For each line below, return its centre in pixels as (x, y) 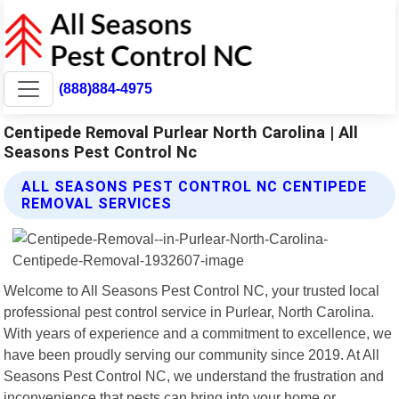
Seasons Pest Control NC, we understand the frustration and (194, 375)
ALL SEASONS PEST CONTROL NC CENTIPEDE (195, 186)
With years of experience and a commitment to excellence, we (198, 333)
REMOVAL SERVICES (97, 203)
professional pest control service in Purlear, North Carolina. (189, 311)
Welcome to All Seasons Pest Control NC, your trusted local (192, 290)
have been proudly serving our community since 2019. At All (192, 354)
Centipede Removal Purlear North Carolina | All (181, 132)
